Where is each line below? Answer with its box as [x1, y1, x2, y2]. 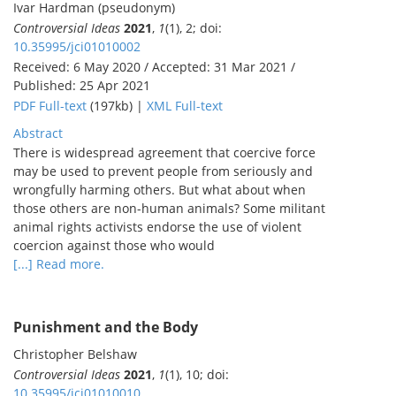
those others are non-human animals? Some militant [13, 200, 325, 217]
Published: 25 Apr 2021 [13, 77, 150, 95]
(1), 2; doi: [165, 19, 222, 37]
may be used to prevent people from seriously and [13, 163, 313, 180]
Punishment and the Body [13, 317, 198, 338]
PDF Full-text [13, 97, 87, 115]
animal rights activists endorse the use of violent [13, 218, 301, 236]
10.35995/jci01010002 [13, 38, 141, 56]
